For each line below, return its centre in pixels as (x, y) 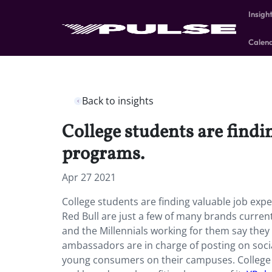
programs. (103, 154)
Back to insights (118, 101)
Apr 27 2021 (89, 177)
